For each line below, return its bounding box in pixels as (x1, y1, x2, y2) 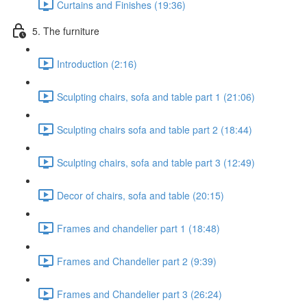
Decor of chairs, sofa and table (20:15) (57, 188, 224, 202)
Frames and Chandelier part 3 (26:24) (57, 286, 222, 301)
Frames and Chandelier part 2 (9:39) (57, 254, 217, 268)
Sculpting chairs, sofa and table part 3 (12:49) (57, 155, 255, 169)
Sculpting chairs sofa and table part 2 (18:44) (57, 122, 252, 136)
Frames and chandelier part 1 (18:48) (57, 221, 220, 235)
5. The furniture (32, 23, 99, 38)
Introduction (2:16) (57, 56, 137, 71)
